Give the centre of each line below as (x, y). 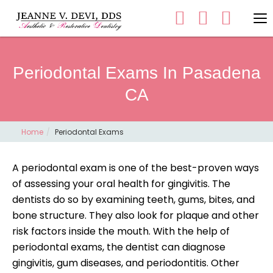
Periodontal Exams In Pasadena (136, 73)
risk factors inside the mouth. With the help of (121, 231)
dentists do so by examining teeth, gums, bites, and (133, 200)
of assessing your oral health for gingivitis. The (121, 184)
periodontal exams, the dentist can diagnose (119, 247)
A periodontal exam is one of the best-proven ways (136, 168)
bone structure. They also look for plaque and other (136, 215)
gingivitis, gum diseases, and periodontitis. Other (126, 263)
